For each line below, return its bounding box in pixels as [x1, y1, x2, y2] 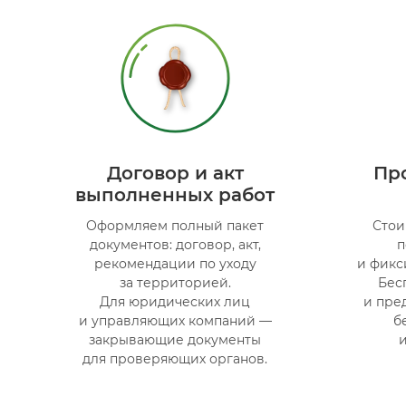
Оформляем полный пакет [86, 217, 265, 234]
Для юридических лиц [100, 293, 251, 310]
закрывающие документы [89, 331, 262, 348]
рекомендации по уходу [93, 255, 256, 272]
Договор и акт [106, 161, 244, 184]
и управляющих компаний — [78, 312, 272, 329]
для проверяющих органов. [82, 350, 268, 367]
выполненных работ [75, 183, 275, 206]
